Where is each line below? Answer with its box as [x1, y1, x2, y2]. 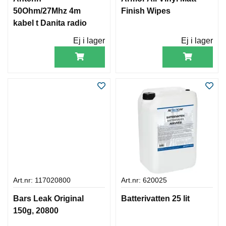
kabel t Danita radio [13, 18, 87, 27]
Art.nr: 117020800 [13, 176, 71, 184]
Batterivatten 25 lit [121, 194, 190, 203]
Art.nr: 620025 [121, 176, 167, 184]
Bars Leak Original [13, 194, 84, 203]
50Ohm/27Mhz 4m [13, 6, 81, 15]
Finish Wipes [121, 6, 171, 15]
